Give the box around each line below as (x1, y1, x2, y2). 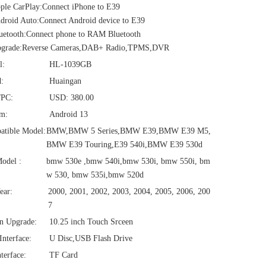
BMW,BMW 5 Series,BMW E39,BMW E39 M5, (46, 126, 211, 135)
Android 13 (49, 110, 88, 119)
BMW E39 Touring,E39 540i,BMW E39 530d (46, 140, 202, 149)
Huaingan (49, 77, 81, 85)
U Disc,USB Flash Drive (49, 234, 132, 243)
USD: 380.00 (49, 93, 94, 102)
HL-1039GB (49, 60, 91, 69)
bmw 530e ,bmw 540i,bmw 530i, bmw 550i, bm (46, 157, 210, 166)
